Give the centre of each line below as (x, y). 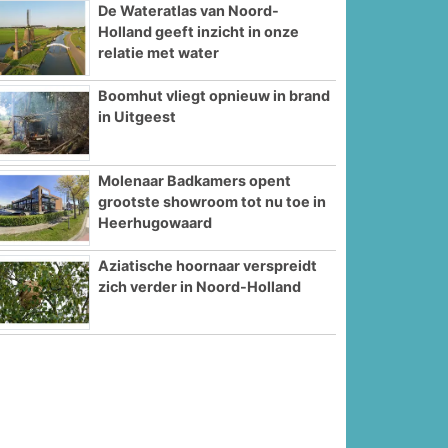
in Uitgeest (137, 117)
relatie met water (159, 53)
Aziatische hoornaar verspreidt (208, 265)
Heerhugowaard (155, 222)
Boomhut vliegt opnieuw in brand (214, 96)
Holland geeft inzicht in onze (199, 32)
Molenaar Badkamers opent (195, 180)
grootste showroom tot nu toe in (212, 201)
